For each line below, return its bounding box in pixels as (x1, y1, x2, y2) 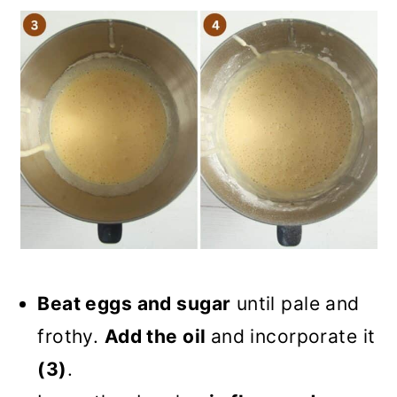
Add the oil (104, 325, 211, 347)
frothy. (37, 325, 105, 347)
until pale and (230, 292, 360, 315)
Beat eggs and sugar (37, 292, 231, 315)
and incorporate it (210, 325, 376, 347)
